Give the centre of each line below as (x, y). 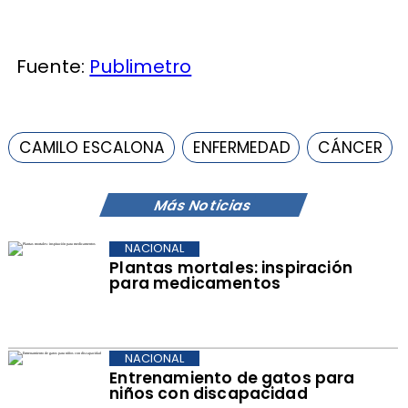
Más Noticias (203, 205)
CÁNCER (351, 147)
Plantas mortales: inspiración (231, 268)
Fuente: (53, 66)
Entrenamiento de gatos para (232, 377)
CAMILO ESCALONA (92, 147)
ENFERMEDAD (241, 147)
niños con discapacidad (209, 393)
